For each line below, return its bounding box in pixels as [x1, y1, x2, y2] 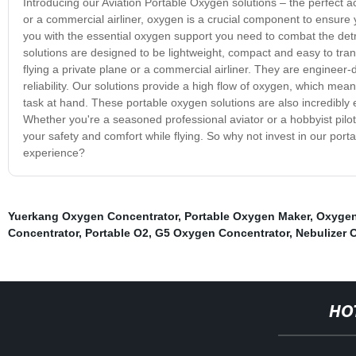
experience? [22, 145, 85, 159]
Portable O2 [84, 226, 149, 239]
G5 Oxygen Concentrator [154, 226, 289, 239]
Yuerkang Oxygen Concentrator [7, 209, 178, 222]
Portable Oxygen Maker [184, 209, 310, 222]
